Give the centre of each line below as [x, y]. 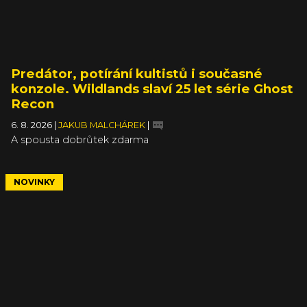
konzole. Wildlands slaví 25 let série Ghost [152, 88]
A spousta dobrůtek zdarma [80, 139]
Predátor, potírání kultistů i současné [137, 73]
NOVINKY [34, 182]
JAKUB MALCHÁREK [103, 125]
